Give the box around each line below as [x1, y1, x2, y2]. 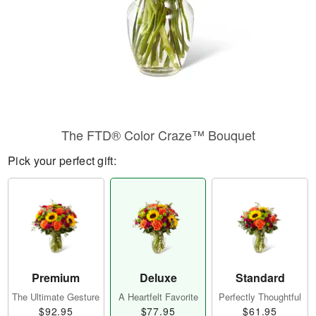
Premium [32, 269, 80, 286]
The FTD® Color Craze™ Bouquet [61, 126, 255, 144]
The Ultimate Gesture [12, 290, 100, 304]
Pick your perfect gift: [8, 152, 116, 169]
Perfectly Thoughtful [219, 290, 302, 304]
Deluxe [139, 269, 177, 286]
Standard [235, 269, 285, 286]
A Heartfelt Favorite [118, 290, 198, 304]
